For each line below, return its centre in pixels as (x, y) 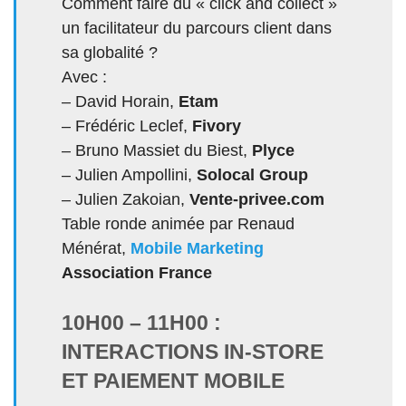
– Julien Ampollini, (129, 174)
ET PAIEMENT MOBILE (173, 380)
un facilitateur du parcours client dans (197, 28)
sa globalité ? (110, 52)
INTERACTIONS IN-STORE (193, 351)
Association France (137, 272)
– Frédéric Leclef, (127, 126)
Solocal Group (252, 174)
